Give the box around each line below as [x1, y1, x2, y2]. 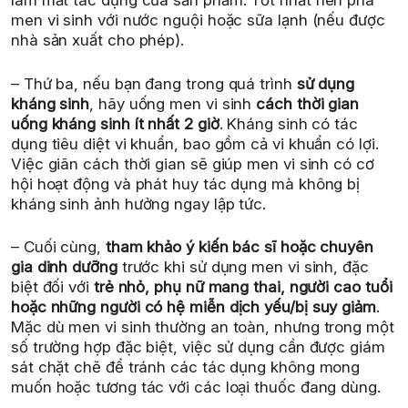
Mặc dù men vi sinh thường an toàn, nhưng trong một [11, 318, 394, 337]
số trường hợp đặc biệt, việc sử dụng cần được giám [11, 338, 385, 357]
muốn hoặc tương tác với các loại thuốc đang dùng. [11, 378, 381, 397]
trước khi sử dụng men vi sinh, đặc [117, 258, 369, 277]
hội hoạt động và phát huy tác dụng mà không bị [11, 174, 361, 193]
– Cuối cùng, [11, 238, 106, 257]
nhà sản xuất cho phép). [11, 31, 185, 50]
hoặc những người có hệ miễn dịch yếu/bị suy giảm [11, 298, 376, 317]
